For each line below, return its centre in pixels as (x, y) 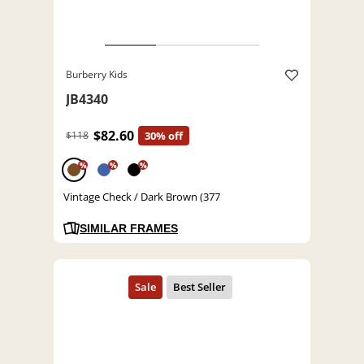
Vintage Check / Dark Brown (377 (142, 197)
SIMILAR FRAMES (129, 229)
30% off (164, 136)
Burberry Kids (97, 75)
